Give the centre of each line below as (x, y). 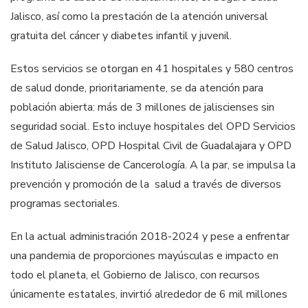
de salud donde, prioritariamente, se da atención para (137, 88)
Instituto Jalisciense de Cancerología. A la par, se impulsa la (153, 165)
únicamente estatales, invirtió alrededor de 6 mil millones (149, 294)
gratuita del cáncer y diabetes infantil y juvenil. (121, 35)
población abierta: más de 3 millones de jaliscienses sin (142, 107)
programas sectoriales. (65, 203)
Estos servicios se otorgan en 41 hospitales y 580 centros (152, 68)
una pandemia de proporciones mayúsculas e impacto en (144, 255)
